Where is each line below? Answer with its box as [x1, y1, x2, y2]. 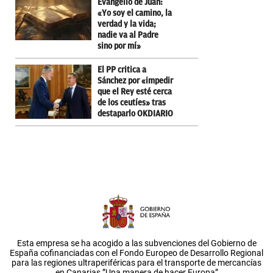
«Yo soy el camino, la [97, 8, 172, 18]
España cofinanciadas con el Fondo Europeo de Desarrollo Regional [10, 247, 263, 258]
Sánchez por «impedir [97, 76, 173, 85]
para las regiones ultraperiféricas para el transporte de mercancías [12, 257, 261, 268]
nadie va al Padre [97, 30, 158, 40]
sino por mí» [97, 41, 141, 51]
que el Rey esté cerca [97, 87, 172, 96]
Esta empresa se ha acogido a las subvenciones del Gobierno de [16, 238, 257, 248]
